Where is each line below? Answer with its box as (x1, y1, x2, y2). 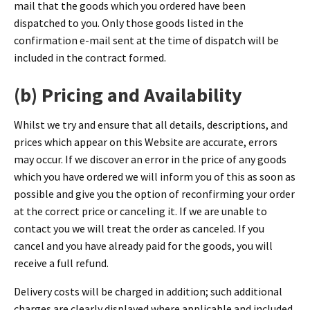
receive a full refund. (14, 256, 109, 271)
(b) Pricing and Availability (14, 82, 242, 107)
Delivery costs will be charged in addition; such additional (14, 284, 282, 299)
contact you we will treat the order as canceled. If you (14, 221, 264, 236)
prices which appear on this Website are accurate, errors (14, 135, 277, 149)
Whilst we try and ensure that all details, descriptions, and (14, 118, 288, 132)
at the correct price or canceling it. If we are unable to (14, 204, 267, 219)
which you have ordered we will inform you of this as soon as (14, 170, 295, 184)
